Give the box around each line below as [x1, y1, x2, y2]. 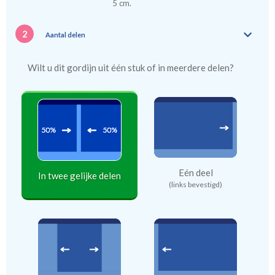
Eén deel [178, 166, 213, 178]
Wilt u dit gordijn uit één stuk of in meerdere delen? [28, 61, 234, 73]
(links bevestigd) [169, 179, 222, 189]
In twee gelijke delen [38, 169, 121, 181]
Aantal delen [45, 30, 85, 39]
